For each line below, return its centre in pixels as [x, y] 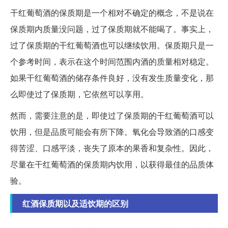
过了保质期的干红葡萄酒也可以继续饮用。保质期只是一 [112, 45]
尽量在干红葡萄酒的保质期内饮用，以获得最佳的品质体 [112, 164]
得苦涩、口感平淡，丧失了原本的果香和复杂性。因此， [112, 148]
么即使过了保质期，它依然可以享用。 [79, 94]
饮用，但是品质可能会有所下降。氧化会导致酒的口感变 [112, 132]
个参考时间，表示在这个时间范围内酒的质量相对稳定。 [112, 62]
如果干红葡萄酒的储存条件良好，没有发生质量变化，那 [112, 78]
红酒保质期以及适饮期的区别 [75, 204]
